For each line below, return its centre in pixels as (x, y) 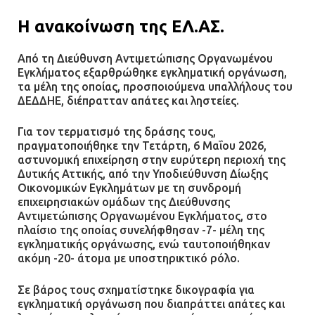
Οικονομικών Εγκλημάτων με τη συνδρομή (129, 188)
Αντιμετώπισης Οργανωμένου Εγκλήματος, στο (142, 216)
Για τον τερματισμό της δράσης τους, (117, 132)
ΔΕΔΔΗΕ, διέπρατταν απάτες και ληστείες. (128, 100)
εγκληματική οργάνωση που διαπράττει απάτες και (151, 303)
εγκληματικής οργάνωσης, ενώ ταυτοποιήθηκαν (144, 244)
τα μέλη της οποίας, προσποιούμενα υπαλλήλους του (155, 86)
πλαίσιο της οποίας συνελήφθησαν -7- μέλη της (141, 230)
